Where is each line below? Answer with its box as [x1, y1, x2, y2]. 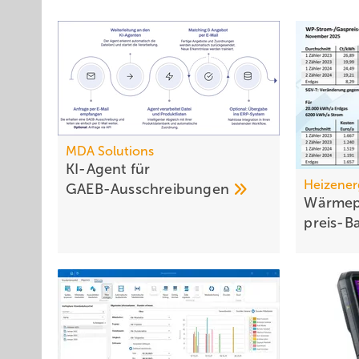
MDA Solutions [66, 144, 154, 159]
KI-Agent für [66, 161, 151, 178]
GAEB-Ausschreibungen [66, 181, 234, 198]
